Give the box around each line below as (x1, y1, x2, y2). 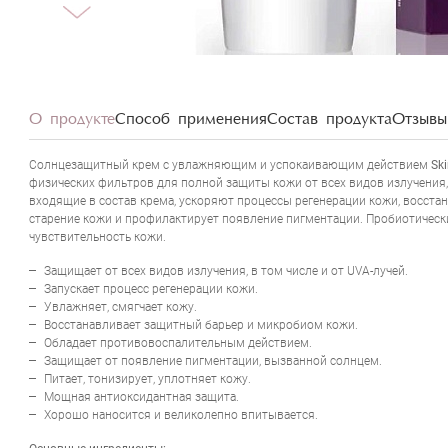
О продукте (29, 111, 115, 128)
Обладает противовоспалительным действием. (44, 335, 312, 350)
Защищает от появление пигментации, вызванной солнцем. (44, 353, 382, 368)
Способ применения (115, 111, 267, 128)
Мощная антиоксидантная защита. (44, 389, 239, 404)
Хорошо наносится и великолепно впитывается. (44, 407, 318, 422)
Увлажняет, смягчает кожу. (44, 299, 197, 314)
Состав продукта (267, 111, 392, 128)
